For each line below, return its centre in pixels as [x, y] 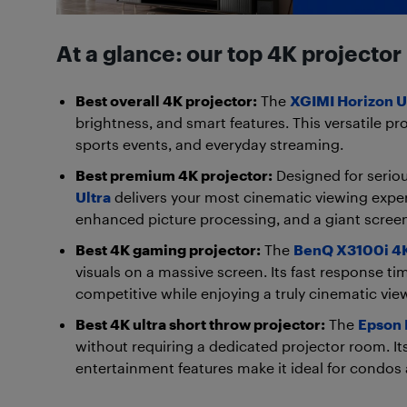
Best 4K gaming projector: [168, 249]
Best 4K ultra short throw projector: [200, 323]
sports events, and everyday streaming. [209, 144]
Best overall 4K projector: [166, 100]
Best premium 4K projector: [174, 174]
